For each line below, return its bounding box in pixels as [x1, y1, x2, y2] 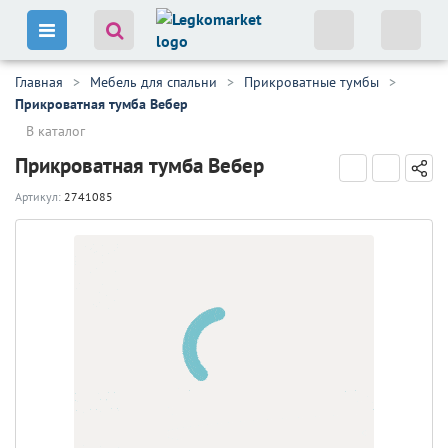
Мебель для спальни [90, 73, 217, 91]
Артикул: [15, 189, 64, 204]
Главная [15, 73, 63, 91]
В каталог [26, 122, 85, 140]
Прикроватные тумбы [244, 73, 379, 91]
